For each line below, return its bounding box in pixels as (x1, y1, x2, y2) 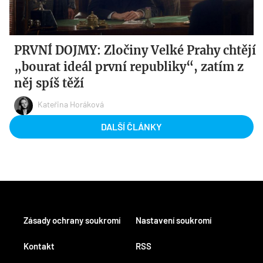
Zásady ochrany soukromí (23, 214, 120, 225)
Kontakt (23, 240, 55, 251)
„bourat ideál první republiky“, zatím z (14, 59, 244, 74)
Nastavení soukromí (136, 214, 212, 225)
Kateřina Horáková (38, 99, 104, 110)
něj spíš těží (14, 75, 85, 90)
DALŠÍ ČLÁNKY (101, 120, 162, 132)
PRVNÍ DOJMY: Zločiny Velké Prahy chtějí (14, 42, 257, 58)
